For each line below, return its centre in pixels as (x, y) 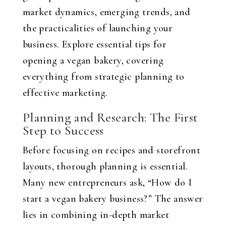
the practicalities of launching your (98, 28)
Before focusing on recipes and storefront (111, 150)
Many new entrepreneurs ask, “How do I (107, 183)
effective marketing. (65, 93)
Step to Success (63, 130)
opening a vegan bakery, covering (93, 61)
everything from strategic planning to (103, 77)
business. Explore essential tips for (95, 44)
